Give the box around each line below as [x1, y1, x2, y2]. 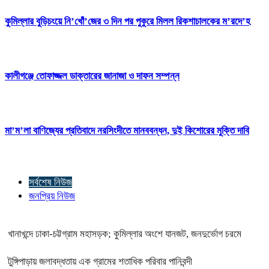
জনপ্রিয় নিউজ [29, 190, 75, 202]
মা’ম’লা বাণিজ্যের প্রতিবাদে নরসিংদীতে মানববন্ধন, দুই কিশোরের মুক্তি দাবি [5, 125, 249, 137]
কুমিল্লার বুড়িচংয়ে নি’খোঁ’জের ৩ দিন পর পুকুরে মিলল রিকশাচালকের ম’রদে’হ [5, 15, 250, 27]
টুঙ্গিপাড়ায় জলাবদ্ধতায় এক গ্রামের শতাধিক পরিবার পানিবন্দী [8, 255, 192, 267]
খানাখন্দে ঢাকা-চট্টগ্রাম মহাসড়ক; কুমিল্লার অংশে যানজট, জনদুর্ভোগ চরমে [8, 228, 241, 240]
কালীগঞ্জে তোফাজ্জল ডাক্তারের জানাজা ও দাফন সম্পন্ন [5, 70, 180, 82]
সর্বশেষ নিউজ [29, 176, 72, 188]
